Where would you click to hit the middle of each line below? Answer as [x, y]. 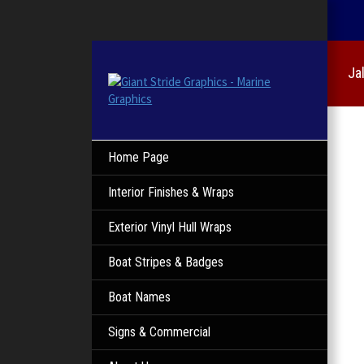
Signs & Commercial [160, 332]
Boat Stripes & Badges [166, 262]
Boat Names [140, 297]
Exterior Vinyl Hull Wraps [170, 227]
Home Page [139, 157]
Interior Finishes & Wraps [171, 192]
